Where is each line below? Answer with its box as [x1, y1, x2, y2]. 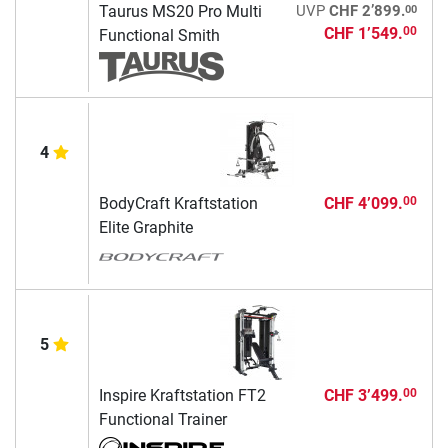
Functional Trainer [98, 409, 227, 429]
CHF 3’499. [323, 385, 403, 405]
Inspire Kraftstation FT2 [98, 385, 266, 405]
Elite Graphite [98, 217, 193, 237]
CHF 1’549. [323, 23, 403, 43]
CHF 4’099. [323, 193, 403, 213]
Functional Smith [98, 25, 220, 45]
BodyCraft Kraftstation [98, 193, 258, 213]
